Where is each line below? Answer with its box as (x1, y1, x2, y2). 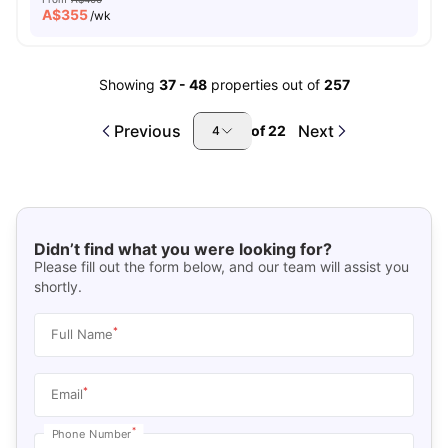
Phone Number (51, 426, 132, 440)
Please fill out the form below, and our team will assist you (33, 257, 409, 275)
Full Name (50, 325, 113, 342)
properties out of (210, 76, 324, 93)
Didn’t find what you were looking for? (33, 238, 332, 259)
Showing (98, 76, 155, 93)
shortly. (33, 277, 82, 295)
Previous (114, 121, 181, 141)
